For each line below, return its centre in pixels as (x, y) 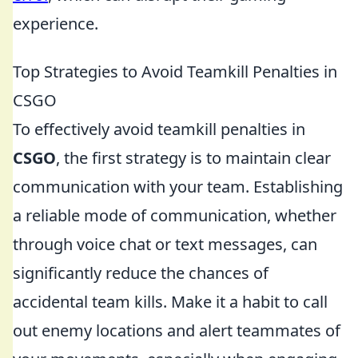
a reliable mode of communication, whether (175, 215)
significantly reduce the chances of (141, 273)
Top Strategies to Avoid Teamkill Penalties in (175, 72)
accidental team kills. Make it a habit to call (170, 302)
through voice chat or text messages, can (165, 244)
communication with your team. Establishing (178, 187)
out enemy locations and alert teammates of (177, 330)
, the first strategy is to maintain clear (193, 158)
